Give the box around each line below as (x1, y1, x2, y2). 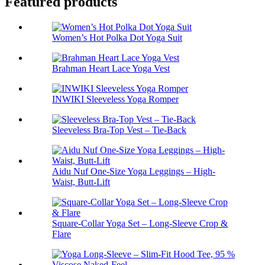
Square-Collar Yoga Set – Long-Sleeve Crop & (52, 218, 228, 229)
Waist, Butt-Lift (52, 177, 110, 188)
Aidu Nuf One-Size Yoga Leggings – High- (52, 166, 215, 177)
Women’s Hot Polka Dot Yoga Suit (52, 33, 182, 43)
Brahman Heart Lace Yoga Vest (52, 63, 170, 74)
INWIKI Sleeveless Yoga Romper (52, 94, 179, 105)
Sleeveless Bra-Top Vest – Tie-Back (52, 125, 186, 135)
